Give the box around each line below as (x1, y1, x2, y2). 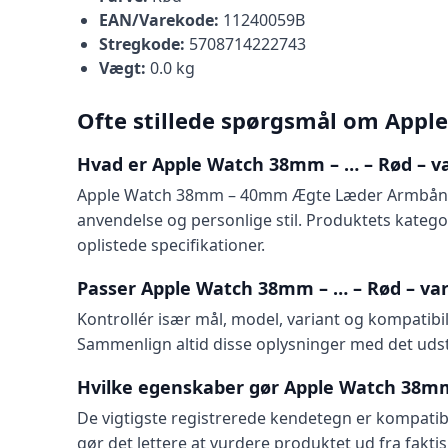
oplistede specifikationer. (77, 234, 265, 256)
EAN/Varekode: (98, 9, 219, 31)
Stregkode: (98, 33, 185, 55)
